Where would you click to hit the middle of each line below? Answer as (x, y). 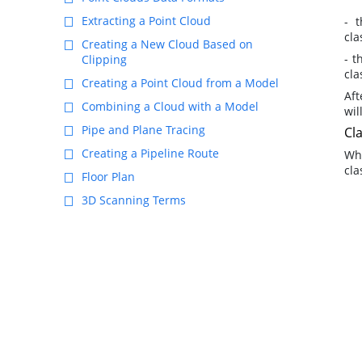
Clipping (104, 59)
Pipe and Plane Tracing (143, 130)
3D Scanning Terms (134, 200)
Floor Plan (108, 177)
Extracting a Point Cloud (146, 21)
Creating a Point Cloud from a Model (180, 83)
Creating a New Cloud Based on (167, 44)
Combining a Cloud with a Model (170, 106)
